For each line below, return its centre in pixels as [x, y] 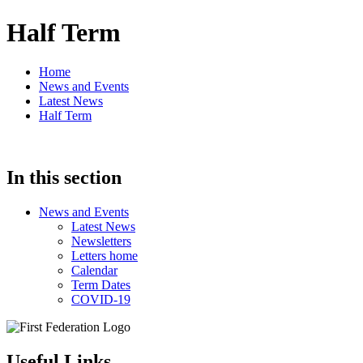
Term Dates [101, 285]
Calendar [94, 271]
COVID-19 [101, 300]
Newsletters [101, 241]
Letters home [105, 256]
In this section [64, 178]
